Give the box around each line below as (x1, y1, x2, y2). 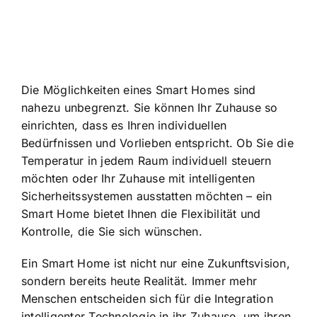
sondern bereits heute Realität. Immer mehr (21, 273, 258, 288)
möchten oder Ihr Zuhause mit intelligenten (21, 171, 255, 185)
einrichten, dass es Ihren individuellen (21, 117, 227, 132)
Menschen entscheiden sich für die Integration (21, 291, 273, 306)
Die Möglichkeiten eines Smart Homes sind (21, 82, 256, 97)
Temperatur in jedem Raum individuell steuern (21, 153, 272, 168)
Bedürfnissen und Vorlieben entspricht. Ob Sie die (21, 135, 294, 150)
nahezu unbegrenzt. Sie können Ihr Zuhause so (21, 100, 278, 115)
